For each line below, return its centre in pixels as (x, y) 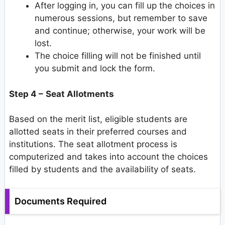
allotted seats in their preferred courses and (98, 132)
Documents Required (61, 201)
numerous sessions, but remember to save (121, 18)
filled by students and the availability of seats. (102, 170)
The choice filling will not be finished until (118, 56)
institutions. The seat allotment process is (93, 144)
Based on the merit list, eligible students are (98, 119)
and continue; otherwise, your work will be (120, 31)
